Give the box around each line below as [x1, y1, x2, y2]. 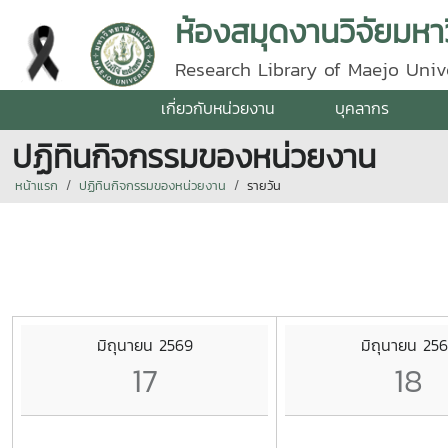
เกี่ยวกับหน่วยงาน [161, 96, 275, 120]
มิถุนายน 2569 [96, 332, 193, 357]
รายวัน [247, 176, 281, 195]
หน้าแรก [15, 176, 58, 195]
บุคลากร [335, 96, 389, 120]
